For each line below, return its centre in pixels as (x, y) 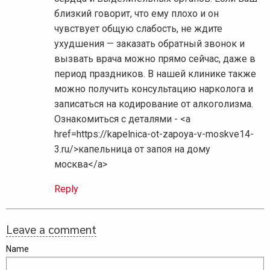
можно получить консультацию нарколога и (154, 89)
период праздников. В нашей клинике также (155, 74)
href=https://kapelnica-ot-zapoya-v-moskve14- (154, 134)
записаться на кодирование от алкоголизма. (154, 104)
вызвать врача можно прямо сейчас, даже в (155, 59)
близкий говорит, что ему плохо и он (137, 14)
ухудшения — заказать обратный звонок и (149, 44)
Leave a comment (51, 229)
